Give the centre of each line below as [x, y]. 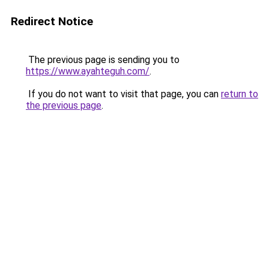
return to [240, 94]
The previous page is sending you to [103, 60]
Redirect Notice [52, 21]
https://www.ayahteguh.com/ [88, 71]
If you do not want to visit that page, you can [123, 94]
